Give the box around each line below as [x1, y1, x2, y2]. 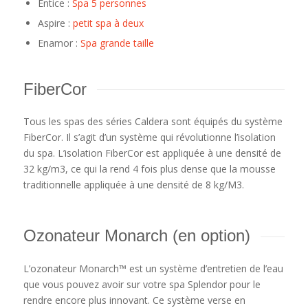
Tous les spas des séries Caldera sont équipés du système [23, 115, 283, 129]
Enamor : [37, 36, 80, 49]
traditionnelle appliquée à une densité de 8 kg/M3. [23, 178, 244, 192]
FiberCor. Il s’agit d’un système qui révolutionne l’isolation [23, 131, 276, 144]
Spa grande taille [80, 36, 154, 49]
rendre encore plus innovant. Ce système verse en [23, 293, 245, 307]
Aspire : [37, 16, 73, 30]
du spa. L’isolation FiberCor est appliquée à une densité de [23, 146, 281, 160]
